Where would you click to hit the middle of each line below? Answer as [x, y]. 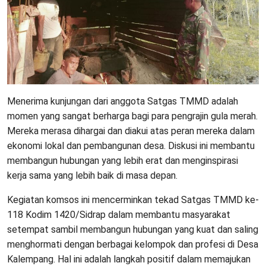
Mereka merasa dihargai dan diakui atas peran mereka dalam [131, 131]
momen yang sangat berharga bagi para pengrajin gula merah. [132, 116]
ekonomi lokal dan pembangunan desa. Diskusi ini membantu [131, 146]
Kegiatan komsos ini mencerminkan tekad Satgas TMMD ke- [133, 200]
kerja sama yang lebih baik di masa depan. [92, 176]
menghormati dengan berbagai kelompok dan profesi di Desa [133, 245]
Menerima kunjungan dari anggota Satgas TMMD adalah [123, 102]
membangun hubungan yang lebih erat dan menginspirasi [123, 161]
